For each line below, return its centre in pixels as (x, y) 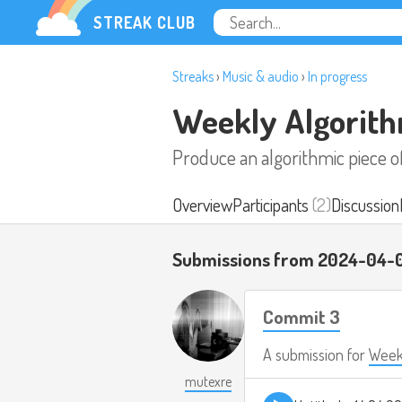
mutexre (208, 382)
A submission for (316, 355)
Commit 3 (301, 317)
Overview (202, 205)
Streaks (193, 76)
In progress (337, 76)
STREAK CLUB (144, 22)
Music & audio (261, 76)
